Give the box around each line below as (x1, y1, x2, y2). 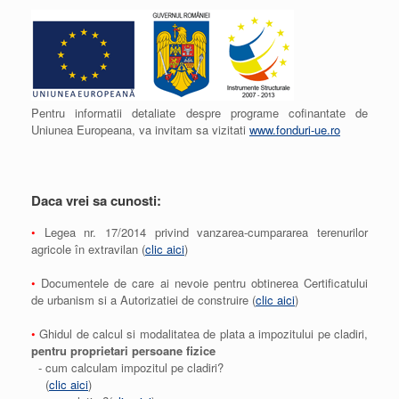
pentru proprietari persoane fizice (31, 341, 216, 359)
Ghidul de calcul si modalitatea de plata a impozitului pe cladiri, (36, 324, 368, 342)
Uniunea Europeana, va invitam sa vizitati (31, 120, 249, 138)
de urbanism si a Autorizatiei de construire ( (31, 290, 256, 308)
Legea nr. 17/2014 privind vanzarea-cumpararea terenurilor (36, 223, 368, 240)
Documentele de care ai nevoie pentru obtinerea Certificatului (36, 273, 368, 291)
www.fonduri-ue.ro (249, 120, 340, 138)
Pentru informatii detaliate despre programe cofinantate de (31, 103, 368, 121)
